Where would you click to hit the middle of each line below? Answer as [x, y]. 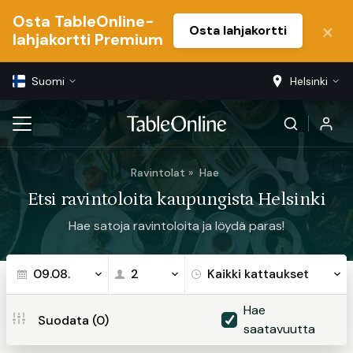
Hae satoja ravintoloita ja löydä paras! [176, 226]
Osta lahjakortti [238, 30]
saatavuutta [280, 329]
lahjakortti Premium [88, 39]
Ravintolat [158, 173]
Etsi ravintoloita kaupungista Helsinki [176, 199]
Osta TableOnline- [84, 21]
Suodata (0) [73, 320]
